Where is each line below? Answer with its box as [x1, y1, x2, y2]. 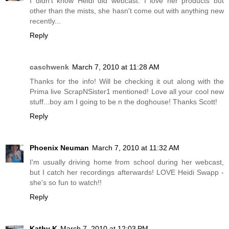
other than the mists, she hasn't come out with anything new [30, 7, 224, 15]
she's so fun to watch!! [30, 178, 102, 187]
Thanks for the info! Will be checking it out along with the [30, 77, 224, 86]
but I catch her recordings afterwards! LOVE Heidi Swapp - [30, 168, 224, 177]
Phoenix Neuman [30, 144, 89, 152]
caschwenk [30, 63, 69, 72]
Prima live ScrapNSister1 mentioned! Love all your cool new [30, 87, 224, 96]
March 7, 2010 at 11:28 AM [72, 63, 159, 72]
